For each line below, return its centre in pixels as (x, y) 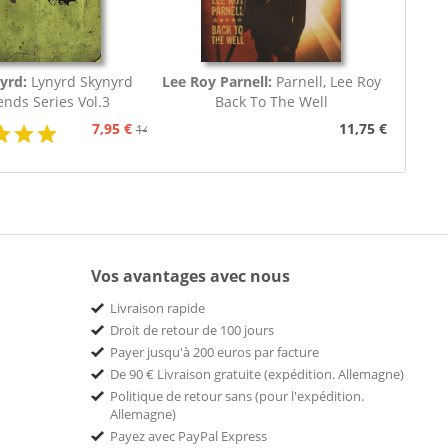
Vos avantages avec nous (190, 276)
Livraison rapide (157, 308)
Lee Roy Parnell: (218, 82)
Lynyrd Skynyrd (82, 82)
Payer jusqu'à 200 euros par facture (214, 352)
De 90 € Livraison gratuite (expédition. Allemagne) (257, 374)
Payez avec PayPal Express (188, 436)
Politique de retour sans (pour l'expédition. (237, 396)
